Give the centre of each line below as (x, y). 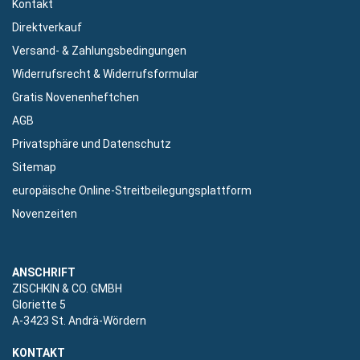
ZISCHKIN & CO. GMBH (67, 289)
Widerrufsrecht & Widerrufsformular (105, 74)
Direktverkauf (47, 28)
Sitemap (34, 168)
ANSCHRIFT (44, 273)
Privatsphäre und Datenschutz (92, 144)
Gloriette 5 (39, 305)
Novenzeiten (45, 214)
